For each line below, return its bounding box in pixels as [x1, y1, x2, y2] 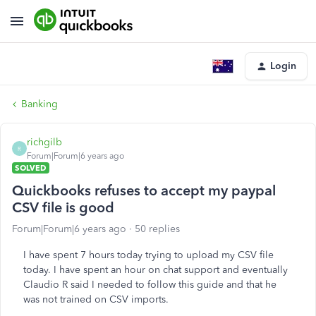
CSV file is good [12, 199, 114, 216]
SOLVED [15, 163, 47, 173]
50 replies [135, 223, 180, 235]
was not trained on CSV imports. [23, 293, 169, 305]
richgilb [27, 136, 62, 148]
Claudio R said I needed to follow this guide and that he [23, 279, 276, 291]
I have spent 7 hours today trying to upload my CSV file [23, 249, 274, 261]
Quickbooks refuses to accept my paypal [12, 182, 276, 199]
